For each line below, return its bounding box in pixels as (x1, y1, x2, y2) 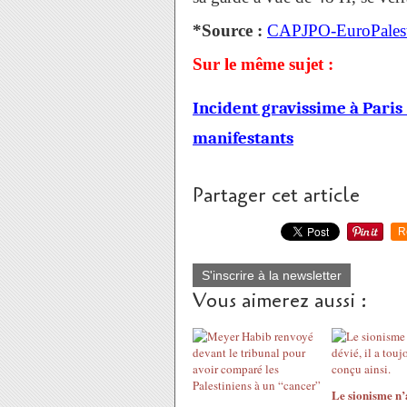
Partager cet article (193, 182, 360, 209)
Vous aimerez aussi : (193, 287, 367, 314)
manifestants (193, 128, 293, 148)
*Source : (193, 21, 263, 40)
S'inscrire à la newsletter (202, 268, 342, 283)
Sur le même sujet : (193, 55, 333, 74)
